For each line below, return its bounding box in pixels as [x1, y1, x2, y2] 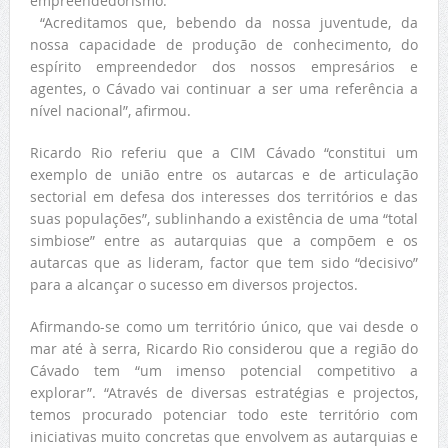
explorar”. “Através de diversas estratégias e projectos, [29, 383, 419, 403]
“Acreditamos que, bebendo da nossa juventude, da [29, 13, 419, 33]
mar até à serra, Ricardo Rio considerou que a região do [29, 339, 419, 359]
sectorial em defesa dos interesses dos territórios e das [29, 187, 419, 207]
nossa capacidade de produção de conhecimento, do [29, 35, 419, 55]
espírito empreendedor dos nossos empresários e [29, 57, 419, 77]
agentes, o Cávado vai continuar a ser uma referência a [29, 79, 419, 99]
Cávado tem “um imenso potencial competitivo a [29, 361, 419, 381]
